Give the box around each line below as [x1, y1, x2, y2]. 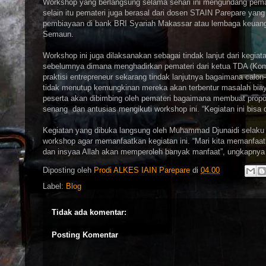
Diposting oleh [43, 166, 94, 175]
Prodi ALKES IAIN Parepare [94, 166, 190, 175]
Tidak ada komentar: [52, 208, 126, 217]
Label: [43, 182, 66, 191]
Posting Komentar [52, 230, 118, 239]
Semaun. [43, 30, 74, 39]
